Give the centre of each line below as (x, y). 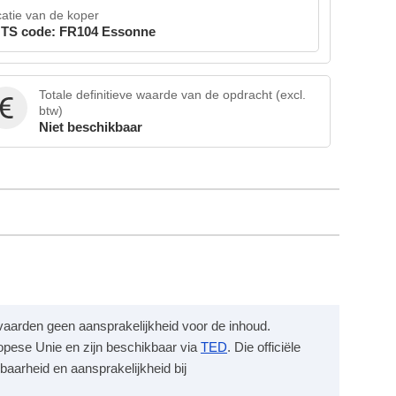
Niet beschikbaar (91, 126)
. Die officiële (264, 347)
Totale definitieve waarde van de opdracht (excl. (173, 94)
